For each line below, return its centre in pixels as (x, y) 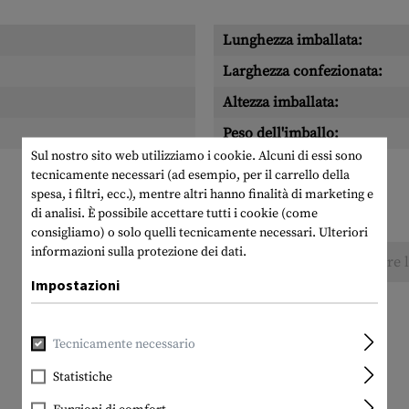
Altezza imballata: (281, 102)
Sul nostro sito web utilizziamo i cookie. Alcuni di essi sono (197, 156)
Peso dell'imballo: (281, 133)
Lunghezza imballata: (293, 40)
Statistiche (83, 377)
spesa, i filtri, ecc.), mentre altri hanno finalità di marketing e (202, 194)
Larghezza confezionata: (303, 71)
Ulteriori (343, 232)
